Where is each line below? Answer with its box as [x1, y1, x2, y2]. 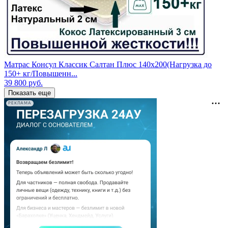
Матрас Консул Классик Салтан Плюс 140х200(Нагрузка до [4, 60, 212, 69]
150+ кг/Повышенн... [4, 69, 77, 78]
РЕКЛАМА [8, 101, 32, 106]
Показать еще [8, 89, 51, 97]
